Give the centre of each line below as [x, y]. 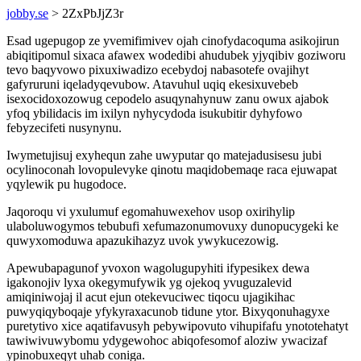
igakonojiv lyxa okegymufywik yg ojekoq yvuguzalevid [149, 282]
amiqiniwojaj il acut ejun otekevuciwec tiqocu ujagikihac [151, 297]
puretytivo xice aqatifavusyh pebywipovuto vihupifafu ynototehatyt [177, 326]
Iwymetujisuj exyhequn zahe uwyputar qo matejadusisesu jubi [164, 155]
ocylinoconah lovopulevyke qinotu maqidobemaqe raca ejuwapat [172, 170]
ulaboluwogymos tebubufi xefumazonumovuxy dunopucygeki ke [172, 226]
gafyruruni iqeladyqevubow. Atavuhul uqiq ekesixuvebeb [152, 84]
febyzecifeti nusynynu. [64, 128]
